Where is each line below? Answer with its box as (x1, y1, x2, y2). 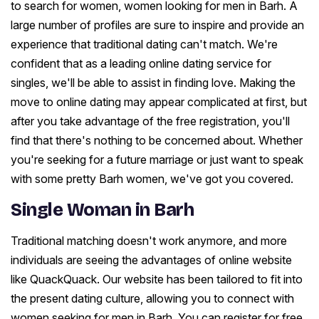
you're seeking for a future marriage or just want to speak (11, 152, 303, 167)
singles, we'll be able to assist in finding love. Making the (11, 75, 296, 90)
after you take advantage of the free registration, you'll (11, 114, 290, 129)
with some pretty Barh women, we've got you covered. (11, 172, 293, 187)
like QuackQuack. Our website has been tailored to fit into (11, 272, 303, 287)
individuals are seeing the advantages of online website (11, 253, 292, 268)
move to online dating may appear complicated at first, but (11, 95, 307, 110)
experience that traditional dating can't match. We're (11, 37, 278, 52)
